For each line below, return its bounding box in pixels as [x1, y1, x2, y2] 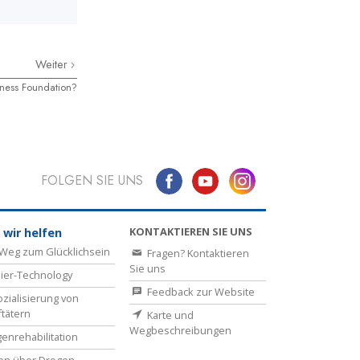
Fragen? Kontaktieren [145, 246, 249, 261]
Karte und [145, 308, 194, 323]
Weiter [35, 56, 71, 72]
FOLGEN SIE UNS [40, 171, 143, 190]
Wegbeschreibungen [129, 323, 231, 338]
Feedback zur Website [145, 284, 255, 300]
